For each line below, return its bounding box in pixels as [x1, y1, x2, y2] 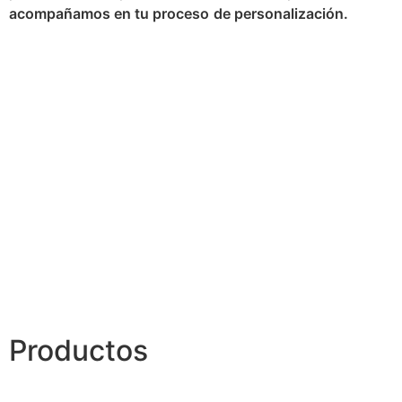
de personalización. [214, 4, 348, 23]
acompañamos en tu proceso [9, 4, 209, 23]
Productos [9, 333, 148, 369]
